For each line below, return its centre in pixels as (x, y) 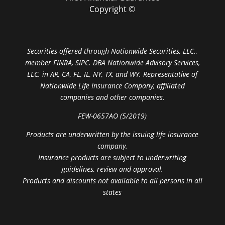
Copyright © (113, 9)
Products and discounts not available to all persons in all (112, 181)
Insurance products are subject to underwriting (113, 158)
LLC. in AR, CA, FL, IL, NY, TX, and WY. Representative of (113, 74)
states (113, 192)
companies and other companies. (112, 97)
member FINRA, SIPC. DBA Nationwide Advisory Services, (112, 63)
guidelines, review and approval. (112, 169)
